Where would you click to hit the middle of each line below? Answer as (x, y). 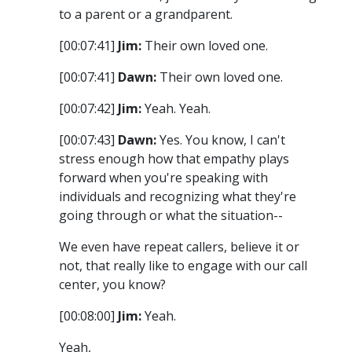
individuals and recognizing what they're (178, 197)
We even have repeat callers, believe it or (179, 247)
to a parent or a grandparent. (146, 15)
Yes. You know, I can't (221, 140)
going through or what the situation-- (171, 216)
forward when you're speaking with (163, 178)
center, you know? (112, 285)
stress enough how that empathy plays (174, 159)
